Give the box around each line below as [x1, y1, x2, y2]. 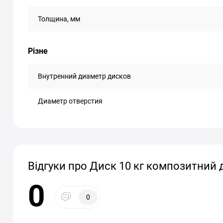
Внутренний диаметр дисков [38, 72, 131, 80]
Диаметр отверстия [38, 97, 103, 105]
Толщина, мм [38, 15, 80, 23]
